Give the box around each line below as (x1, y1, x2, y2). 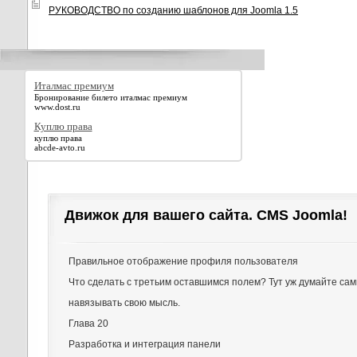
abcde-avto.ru (33, 142, 85, 152)
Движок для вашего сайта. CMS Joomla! (65, 207, 347, 223)
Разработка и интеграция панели (69, 339, 221, 350)
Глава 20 (69, 318, 108, 329)
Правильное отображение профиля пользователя (69, 256, 298, 267)
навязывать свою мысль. (69, 297, 180, 308)
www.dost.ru (33, 101, 80, 112)
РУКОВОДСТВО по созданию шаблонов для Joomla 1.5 (49, 5, 298, 16)
